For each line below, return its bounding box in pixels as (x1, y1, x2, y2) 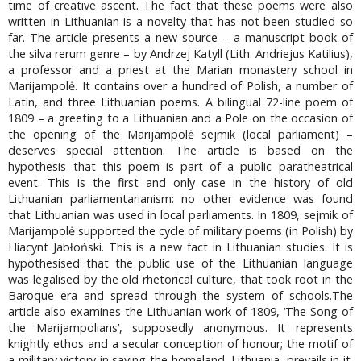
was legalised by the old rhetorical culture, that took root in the (8, 271, 353, 287)
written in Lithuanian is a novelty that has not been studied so (8, 13, 353, 29)
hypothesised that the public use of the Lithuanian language (8, 255, 353, 271)
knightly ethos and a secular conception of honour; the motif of (8, 335, 353, 351)
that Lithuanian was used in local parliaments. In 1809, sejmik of (8, 206, 353, 222)
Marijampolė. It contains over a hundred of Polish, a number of (8, 77, 353, 93)
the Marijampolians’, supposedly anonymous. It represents (8, 319, 353, 335)
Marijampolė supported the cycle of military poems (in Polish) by (8, 222, 353, 239)
